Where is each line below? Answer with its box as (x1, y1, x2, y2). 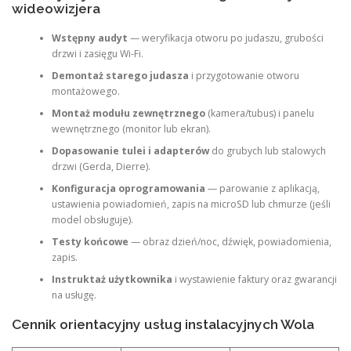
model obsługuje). (51, 212, 133, 226)
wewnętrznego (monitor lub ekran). (51, 121, 211, 136)
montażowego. (51, 84, 120, 98)
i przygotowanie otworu (188, 68, 299, 82)
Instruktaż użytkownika (51, 272, 172, 286)
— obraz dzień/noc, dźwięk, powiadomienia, (128, 234, 331, 248)
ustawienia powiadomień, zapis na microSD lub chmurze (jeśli (51, 197, 331, 211)
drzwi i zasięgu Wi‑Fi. (51, 46, 143, 60)
